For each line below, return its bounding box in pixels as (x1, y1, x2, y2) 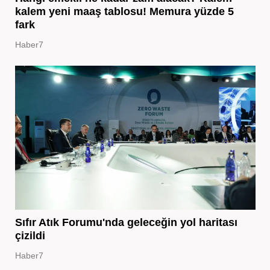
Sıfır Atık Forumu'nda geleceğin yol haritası (14, 216, 237, 228)
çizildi (14, 229, 45, 242)
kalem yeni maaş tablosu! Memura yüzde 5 (14, 5, 234, 17)
